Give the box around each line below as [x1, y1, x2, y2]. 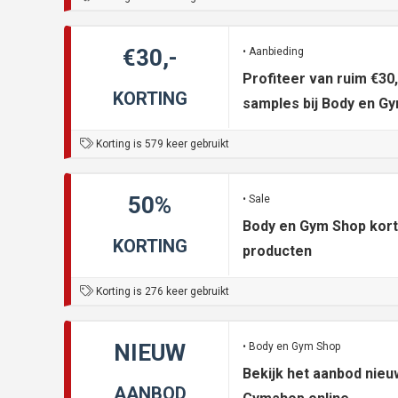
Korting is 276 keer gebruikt [93, 285, 229, 298]
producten [243, 243, 312, 260]
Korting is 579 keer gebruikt [93, 138, 229, 151]
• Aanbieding [243, 45, 304, 59]
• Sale [243, 193, 270, 206]
